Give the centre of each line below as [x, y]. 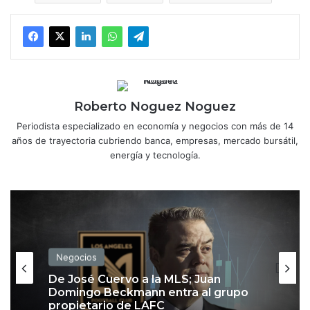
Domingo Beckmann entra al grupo [148, 293]
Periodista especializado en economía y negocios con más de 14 [155, 126]
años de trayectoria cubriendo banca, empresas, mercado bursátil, [155, 141]
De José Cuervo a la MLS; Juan [135, 280]
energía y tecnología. [155, 155]
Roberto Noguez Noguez [155, 107]
